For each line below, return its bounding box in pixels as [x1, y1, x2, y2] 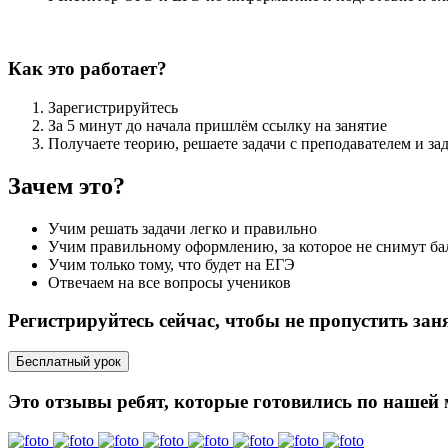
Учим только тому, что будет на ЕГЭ [48, 255, 295, 273]
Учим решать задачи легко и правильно [48, 219, 317, 237]
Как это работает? [8, 58, 167, 80]
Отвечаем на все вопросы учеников [48, 273, 291, 291]
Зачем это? [8, 172, 125, 199]
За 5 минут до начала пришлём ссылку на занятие [48, 116, 387, 134]
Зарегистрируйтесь [48, 98, 178, 116]
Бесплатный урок [16, 354, 121, 370]
